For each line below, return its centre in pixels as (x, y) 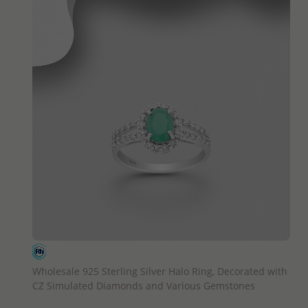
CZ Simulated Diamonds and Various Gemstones (143, 285)
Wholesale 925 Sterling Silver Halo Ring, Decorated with (159, 271)
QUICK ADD (161, 252)
